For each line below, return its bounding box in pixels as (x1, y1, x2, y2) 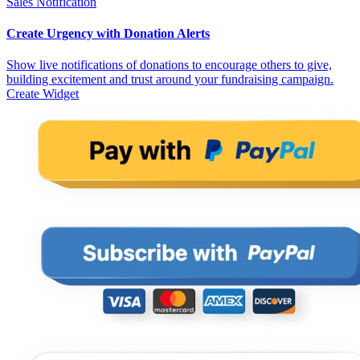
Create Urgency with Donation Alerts (6, 27, 210, 41)
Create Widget (6, 87, 79, 101)
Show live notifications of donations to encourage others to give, (6, 58, 332, 72)
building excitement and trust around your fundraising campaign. (6, 72, 333, 87)
